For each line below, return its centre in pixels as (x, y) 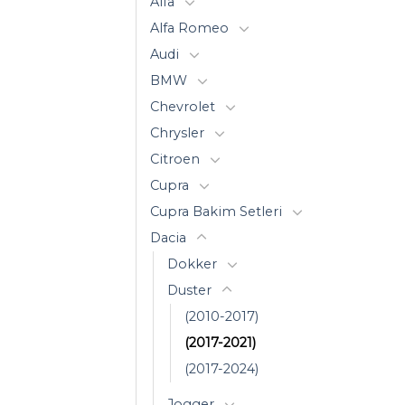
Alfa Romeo (189, 28)
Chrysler (177, 132)
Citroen (175, 159)
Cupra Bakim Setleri (216, 211)
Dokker (192, 264)
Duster (189, 290)
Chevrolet (183, 106)
